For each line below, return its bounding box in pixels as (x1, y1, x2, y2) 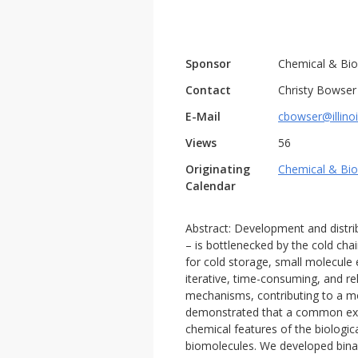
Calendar (185, 178, 236, 193)
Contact (185, 82, 231, 97)
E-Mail (185, 109, 221, 124)
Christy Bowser (278, 82, 356, 97)
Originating (185, 161, 250, 177)
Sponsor (185, 56, 231, 71)
